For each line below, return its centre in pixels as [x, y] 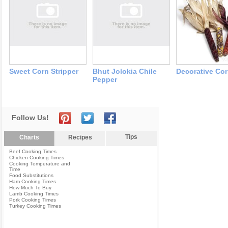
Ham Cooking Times [33, 182]
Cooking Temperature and [40, 164]
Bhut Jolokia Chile [125, 72]
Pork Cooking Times [33, 200]
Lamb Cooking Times [34, 194]
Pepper [105, 80]
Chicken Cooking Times [37, 158]
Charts [29, 138]
